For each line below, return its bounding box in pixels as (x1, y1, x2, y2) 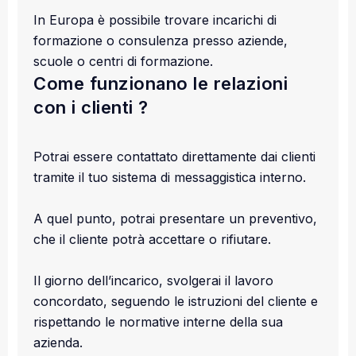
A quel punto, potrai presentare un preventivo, (33, 210, 317, 226)
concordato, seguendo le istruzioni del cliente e (33, 292, 318, 309)
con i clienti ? (33, 96, 149, 118)
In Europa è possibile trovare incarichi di (33, 11, 277, 28)
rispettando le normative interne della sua (33, 313, 283, 330)
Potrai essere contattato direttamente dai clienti (33, 148, 315, 164)
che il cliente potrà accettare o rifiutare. (33, 230, 271, 247)
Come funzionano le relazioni (33, 72, 288, 94)
